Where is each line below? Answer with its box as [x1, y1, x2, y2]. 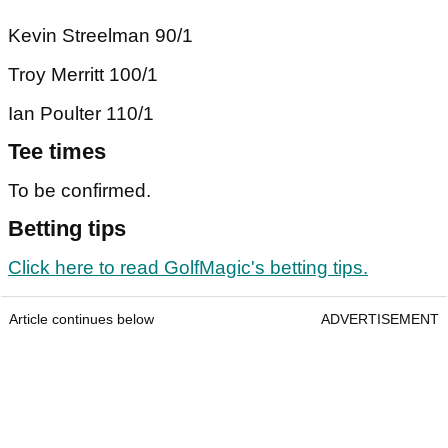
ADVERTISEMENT [321, 311, 439, 327]
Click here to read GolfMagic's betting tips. [8, 257, 368, 278]
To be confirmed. [8, 180, 151, 201]
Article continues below [9, 311, 154, 327]
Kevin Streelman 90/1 [8, 25, 193, 46]
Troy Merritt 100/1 [8, 64, 158, 85]
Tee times [8, 139, 106, 164]
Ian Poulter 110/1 [8, 103, 154, 124]
